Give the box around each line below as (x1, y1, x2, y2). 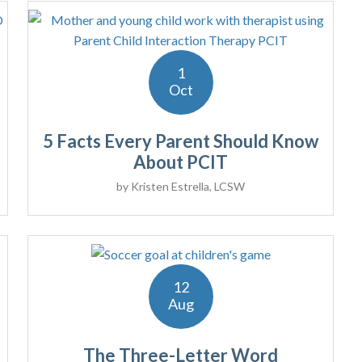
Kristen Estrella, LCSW (131, 179, 246, 194)
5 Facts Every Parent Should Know (43, 130, 319, 153)
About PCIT (133, 151, 229, 174)
